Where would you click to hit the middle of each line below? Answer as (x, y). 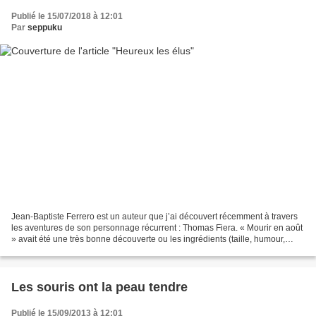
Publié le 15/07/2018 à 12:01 (67, 17)
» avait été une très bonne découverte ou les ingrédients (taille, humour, (148, 239)
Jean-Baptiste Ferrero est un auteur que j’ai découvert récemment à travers (154, 216)
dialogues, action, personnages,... (76, 250)
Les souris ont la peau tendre (99, 287)
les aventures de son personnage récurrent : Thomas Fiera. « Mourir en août (157, 227)
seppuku (45, 28)
